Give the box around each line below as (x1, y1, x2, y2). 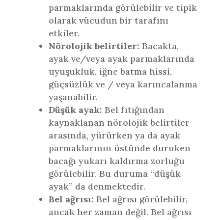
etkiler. (48, 27, 80, 39)
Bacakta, (141, 40, 179, 52)
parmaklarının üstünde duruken (48, 142, 191, 154)
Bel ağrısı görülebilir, (96, 193, 188, 205)
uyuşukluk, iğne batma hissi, (48, 66, 172, 77)
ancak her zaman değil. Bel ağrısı (48, 206, 192, 218)
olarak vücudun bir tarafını (48, 15, 168, 26)
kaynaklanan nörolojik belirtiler (48, 117, 190, 128)
